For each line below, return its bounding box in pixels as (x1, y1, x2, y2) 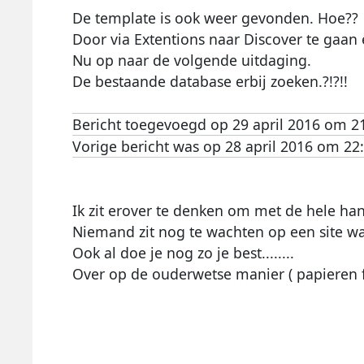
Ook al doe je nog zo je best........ (71, 243, 294, 263)
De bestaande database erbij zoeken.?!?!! (71, 71, 348, 92)
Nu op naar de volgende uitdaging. (71, 50, 311, 71)
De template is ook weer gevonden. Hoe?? (71, 8, 358, 28)
